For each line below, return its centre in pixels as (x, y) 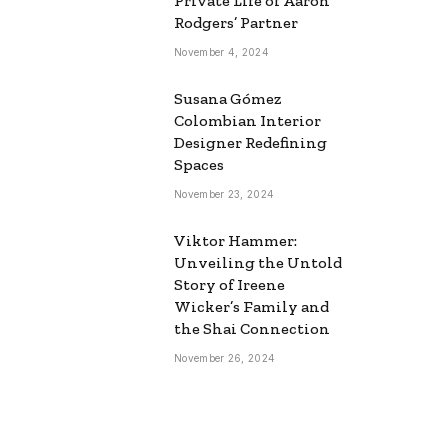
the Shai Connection (252, 328)
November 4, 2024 (221, 51)
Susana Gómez (227, 98)
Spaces (199, 164)
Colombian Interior (247, 120)
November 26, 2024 (225, 357)
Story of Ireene (229, 284)
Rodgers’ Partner (236, 22)
